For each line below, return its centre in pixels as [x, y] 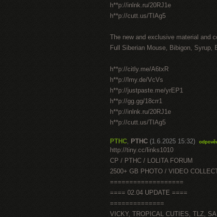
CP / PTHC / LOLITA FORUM [151, 161]
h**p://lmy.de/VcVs [137, 80]
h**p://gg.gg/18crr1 [136, 101]
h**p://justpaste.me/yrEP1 [147, 90]
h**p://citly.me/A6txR [139, 69]
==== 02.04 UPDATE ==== [149, 193]
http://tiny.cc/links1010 [142, 150]
